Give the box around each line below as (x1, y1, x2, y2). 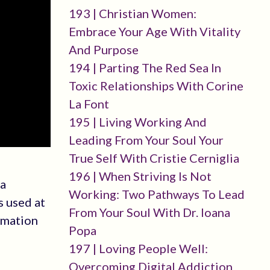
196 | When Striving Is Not (68, 169, 212, 183)
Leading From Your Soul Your (68, 133, 224, 147)
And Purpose (68, 42, 139, 57)
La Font (68, 96, 109, 111)
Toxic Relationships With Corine (68, 78, 243, 93)
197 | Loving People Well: (68, 241, 208, 256)
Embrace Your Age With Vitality (68, 24, 240, 39)
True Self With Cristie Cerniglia (68, 151, 239, 165)
